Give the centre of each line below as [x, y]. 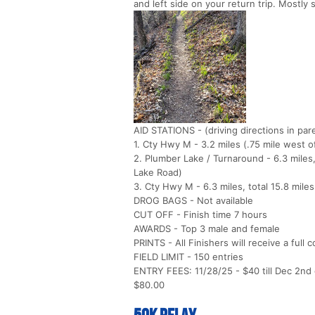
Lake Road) [158, 173]
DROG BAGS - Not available [193, 201]
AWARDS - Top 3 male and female [207, 229]
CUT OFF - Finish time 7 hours [200, 215]
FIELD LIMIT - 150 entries [188, 257]
